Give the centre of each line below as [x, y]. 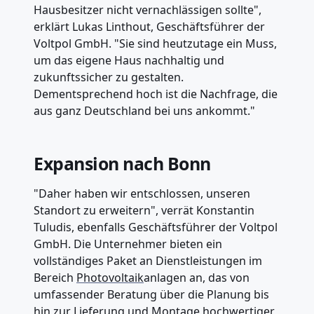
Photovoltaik [110, 277]
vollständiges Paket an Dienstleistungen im [148, 260]
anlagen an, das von [197, 277]
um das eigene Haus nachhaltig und [129, 60]
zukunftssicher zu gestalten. [109, 77]
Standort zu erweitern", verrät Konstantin [144, 210]
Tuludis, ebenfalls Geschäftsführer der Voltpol [156, 227]
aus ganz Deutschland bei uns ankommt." [144, 110]
